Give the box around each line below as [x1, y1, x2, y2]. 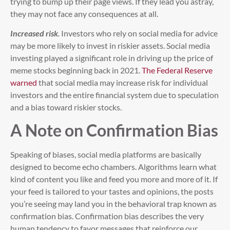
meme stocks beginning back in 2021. [10, 65, 142, 75]
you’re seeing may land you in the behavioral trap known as [10, 199, 217, 209]
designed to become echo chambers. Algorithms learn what [10, 162, 217, 172]
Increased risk [10, 28, 58, 38]
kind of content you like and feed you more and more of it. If [10, 174, 218, 184]
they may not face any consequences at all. [10, 8, 158, 18]
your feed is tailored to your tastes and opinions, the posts [10, 186, 214, 197]
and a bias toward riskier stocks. [10, 102, 123, 112]
